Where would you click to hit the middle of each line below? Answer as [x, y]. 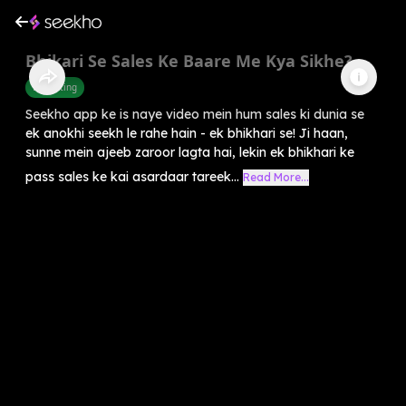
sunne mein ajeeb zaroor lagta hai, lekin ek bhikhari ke [190, 152]
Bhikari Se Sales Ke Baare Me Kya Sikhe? [189, 60]
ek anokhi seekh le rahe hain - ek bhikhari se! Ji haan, [187, 133]
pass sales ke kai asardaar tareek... [132, 176]
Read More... [276, 177]
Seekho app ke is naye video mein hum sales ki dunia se [195, 114]
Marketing [55, 87]
